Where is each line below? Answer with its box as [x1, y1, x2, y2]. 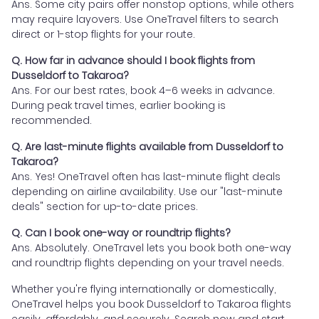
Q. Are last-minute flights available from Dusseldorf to [11, 140, 283, 155]
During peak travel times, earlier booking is [11, 98, 226, 113]
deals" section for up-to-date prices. [11, 199, 198, 214]
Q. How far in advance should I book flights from [11, 53, 255, 68]
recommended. [11, 113, 92, 128]
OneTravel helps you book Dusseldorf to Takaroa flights [11, 297, 291, 312]
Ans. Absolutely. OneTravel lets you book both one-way [11, 241, 291, 256]
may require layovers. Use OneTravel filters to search [11, 12, 278, 27]
